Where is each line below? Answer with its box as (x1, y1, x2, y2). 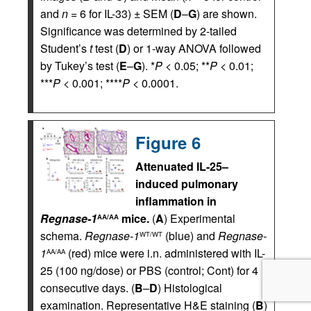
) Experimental (164, 210, 235, 227)
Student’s (40, 40, 90, 57)
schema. (40, 228, 85, 244)
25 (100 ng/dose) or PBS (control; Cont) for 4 (40, 262, 258, 279)
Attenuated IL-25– (135, 158, 228, 175)
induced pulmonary (135, 176, 238, 192)
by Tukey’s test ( (40, 58, 119, 74)
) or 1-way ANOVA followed (127, 40, 261, 57)
